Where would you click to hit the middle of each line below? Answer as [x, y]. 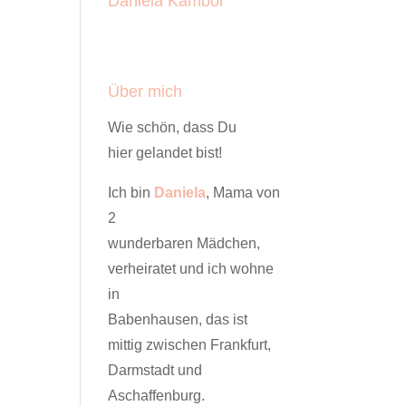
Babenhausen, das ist [178, 319]
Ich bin [131, 193]
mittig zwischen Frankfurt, [190, 345]
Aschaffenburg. [157, 396]
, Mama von [243, 193]
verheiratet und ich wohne [191, 269]
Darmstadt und [155, 370]
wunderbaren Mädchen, [184, 243]
